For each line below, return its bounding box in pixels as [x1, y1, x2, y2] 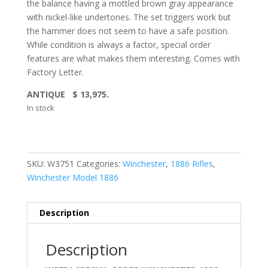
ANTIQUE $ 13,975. [26, 89, 109, 100]
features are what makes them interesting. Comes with [26, 53, 240, 65]
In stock [26, 102, 54, 114]
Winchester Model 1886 [26, 172, 118, 184]
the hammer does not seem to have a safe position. [26, 25, 229, 37]
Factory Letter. [26, 66, 84, 78]
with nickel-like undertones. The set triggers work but [26, 11, 231, 23]
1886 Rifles [170, 158, 213, 170]
